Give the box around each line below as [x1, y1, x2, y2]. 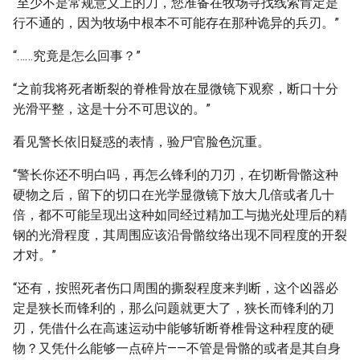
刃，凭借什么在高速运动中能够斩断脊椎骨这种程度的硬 [13, 321, 334, 336]
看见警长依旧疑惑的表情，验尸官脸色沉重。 [13, 134, 270, 149]
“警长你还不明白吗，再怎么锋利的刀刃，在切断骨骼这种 [13, 167, 338, 182]
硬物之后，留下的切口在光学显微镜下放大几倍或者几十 [13, 187, 334, 202]
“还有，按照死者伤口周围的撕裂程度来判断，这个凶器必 [13, 280, 338, 296]
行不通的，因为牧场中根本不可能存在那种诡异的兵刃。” [13, 15, 339, 31]
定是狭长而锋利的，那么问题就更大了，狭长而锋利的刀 [13, 301, 334, 316]
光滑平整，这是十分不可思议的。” [13, 101, 211, 117]
